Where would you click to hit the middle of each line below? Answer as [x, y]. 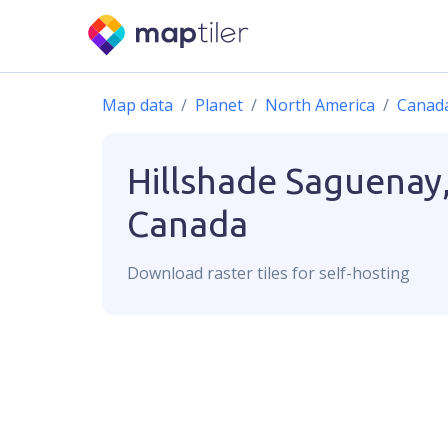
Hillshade [202, 180]
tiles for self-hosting [331, 273]
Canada [187, 223]
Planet [219, 105]
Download [167, 273]
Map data [137, 105]
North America [320, 105]
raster [230, 273]
